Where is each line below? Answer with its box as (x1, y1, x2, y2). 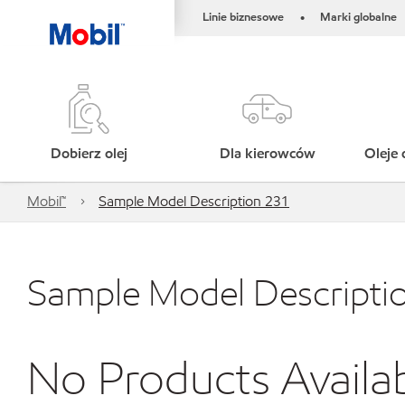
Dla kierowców (219, 144, 316, 163)
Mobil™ (27, 192, 66, 211)
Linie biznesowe (202, 9, 284, 25)
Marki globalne (320, 9, 397, 25)
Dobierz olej (51, 144, 128, 163)
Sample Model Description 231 (99, 192, 289, 211)
